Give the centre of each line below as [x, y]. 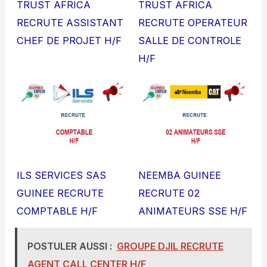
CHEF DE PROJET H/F [69, 40]
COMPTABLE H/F [58, 211]
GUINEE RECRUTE [60, 193]
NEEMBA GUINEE [180, 175]
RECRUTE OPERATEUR [193, 22]
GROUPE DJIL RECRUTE [170, 246]
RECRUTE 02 [169, 193]
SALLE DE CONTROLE [190, 40]
